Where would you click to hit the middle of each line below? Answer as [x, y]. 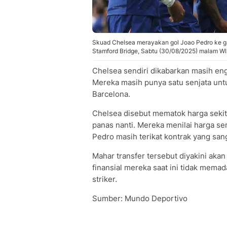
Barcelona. [111, 94]
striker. [105, 179]
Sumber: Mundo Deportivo [140, 198]
